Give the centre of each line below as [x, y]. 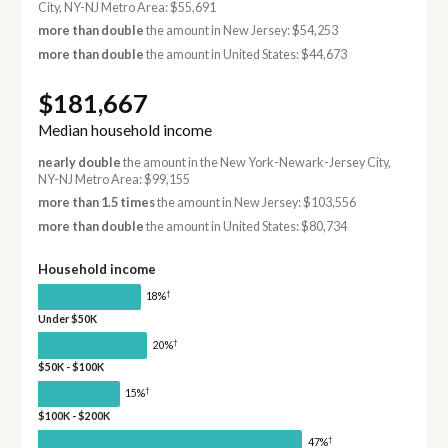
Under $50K [67, 318]
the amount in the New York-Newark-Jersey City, [255, 163]
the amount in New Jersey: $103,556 [255, 203]
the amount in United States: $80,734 [245, 226]
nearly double [79, 163]
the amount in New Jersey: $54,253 [240, 31]
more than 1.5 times [96, 203]
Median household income [124, 130]
